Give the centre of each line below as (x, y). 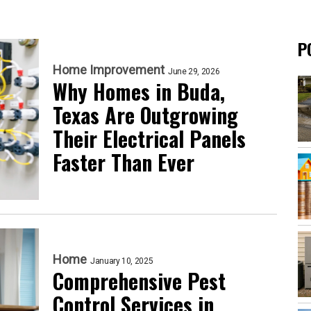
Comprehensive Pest (139, 281)
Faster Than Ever (124, 162)
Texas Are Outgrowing (145, 115)
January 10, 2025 (122, 261)
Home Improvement (109, 70)
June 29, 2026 (194, 72)
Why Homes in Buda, (139, 91)
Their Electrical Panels (149, 138)
